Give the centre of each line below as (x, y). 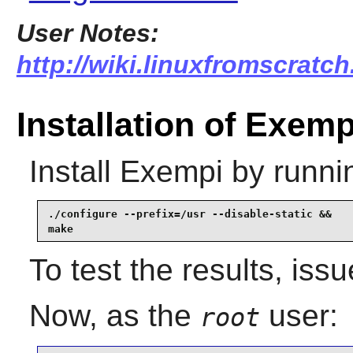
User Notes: (87, 33)
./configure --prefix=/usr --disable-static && (190, 214)
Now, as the (114, 316)
